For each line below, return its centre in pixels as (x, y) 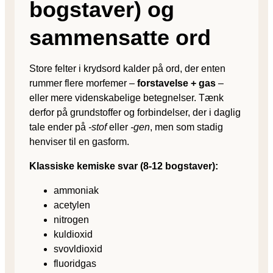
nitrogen (71, 219)
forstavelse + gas (176, 83)
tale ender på (59, 127)
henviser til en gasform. (79, 141)
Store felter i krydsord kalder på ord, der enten (127, 68)
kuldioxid (73, 234)
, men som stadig (186, 127)
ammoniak (76, 190)
